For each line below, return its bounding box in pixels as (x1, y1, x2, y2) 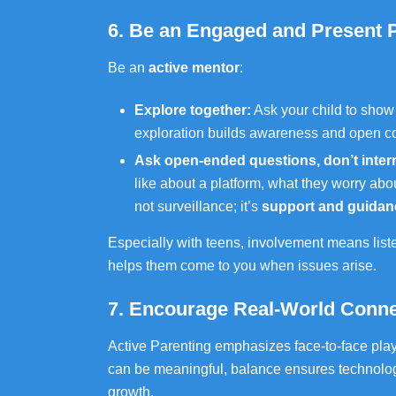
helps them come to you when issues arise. (108, 258, 377, 273)
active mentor (148, 60, 240, 75)
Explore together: (134, 103, 251, 118)
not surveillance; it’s (134, 199, 262, 214)
